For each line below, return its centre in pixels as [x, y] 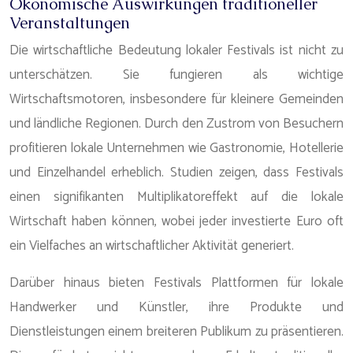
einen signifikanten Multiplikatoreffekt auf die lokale [176, 197]
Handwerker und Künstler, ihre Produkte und [176, 307]
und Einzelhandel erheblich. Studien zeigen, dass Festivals [176, 173]
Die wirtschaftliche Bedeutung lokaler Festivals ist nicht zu [176, 50]
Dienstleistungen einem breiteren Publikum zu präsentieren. [176, 332]
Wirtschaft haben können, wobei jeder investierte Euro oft [176, 221]
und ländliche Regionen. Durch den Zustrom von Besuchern [176, 124]
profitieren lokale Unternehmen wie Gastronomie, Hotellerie [176, 148]
